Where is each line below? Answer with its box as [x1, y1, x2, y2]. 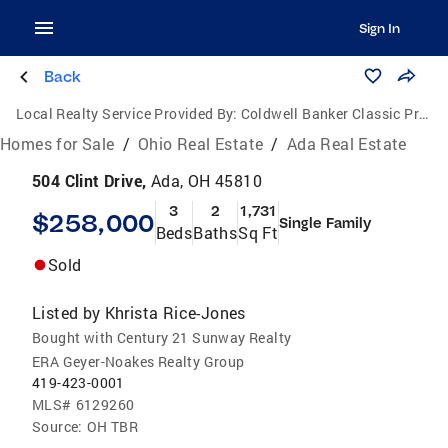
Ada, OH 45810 [150, 170, 263, 191]
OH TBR [86, 417, 139, 436]
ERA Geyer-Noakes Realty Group [32, 352, 245, 371]
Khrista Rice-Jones [104, 302, 246, 323]
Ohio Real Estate [138, 133, 264, 154]
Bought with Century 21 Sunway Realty [32, 328, 292, 347]
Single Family [279, 214, 372, 232]
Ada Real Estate [286, 133, 407, 154]
